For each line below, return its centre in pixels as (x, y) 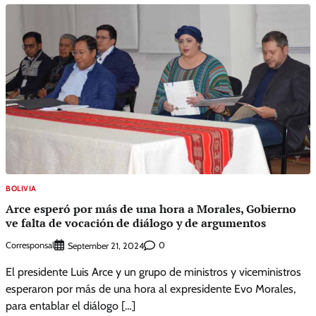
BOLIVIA (21, 189)
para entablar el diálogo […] (71, 305)
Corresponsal (30, 245)
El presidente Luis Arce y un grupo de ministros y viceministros (153, 272)
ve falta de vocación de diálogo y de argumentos (136, 223)
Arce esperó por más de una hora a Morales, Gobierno (151, 208)
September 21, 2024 (106, 245)
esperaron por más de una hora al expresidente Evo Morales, (151, 288)
